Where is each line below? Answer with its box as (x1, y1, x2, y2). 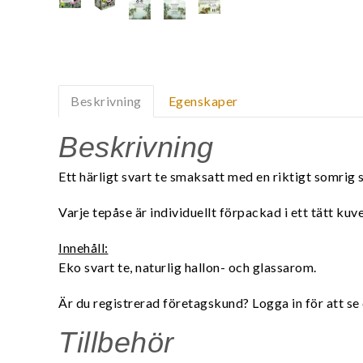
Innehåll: (58, 239, 109, 255)
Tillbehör (58, 325, 174, 359)
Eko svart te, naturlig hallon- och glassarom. (58, 258, 317, 275)
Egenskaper (168, 92, 238, 109)
